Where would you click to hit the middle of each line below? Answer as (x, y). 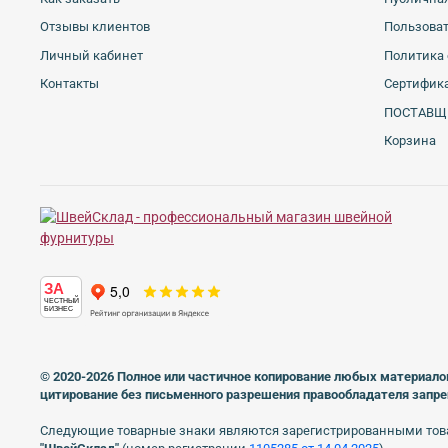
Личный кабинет (91, 55)
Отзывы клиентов (95, 27)
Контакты (69, 84)
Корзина (410, 141)
